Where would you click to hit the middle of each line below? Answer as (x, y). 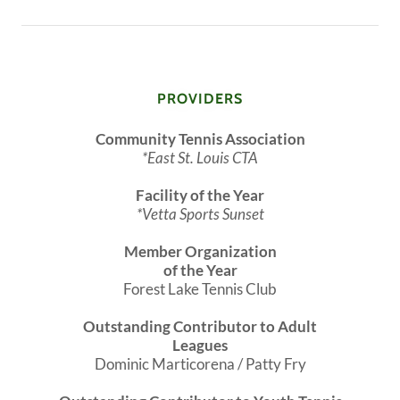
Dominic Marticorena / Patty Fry (200, 364)
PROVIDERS (200, 99)
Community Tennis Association (200, 139)
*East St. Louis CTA (200, 158)
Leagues (200, 346)
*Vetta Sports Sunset (200, 214)
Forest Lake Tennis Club (200, 289)
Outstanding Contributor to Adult (200, 327)
